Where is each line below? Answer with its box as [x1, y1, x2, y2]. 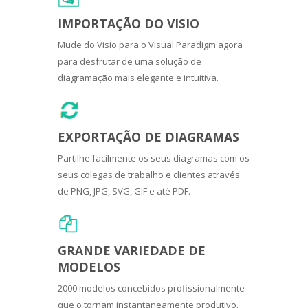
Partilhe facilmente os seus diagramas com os [58, 151, 250, 164]
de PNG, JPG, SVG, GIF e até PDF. [58, 184, 190, 197]
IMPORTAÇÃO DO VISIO [58, 14, 199, 32]
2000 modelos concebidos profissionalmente [58, 281, 245, 294]
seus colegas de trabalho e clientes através [58, 168, 240, 181]
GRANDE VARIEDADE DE [58, 241, 206, 258]
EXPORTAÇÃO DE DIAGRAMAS [58, 128, 239, 145]
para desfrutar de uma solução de [58, 54, 201, 67]
